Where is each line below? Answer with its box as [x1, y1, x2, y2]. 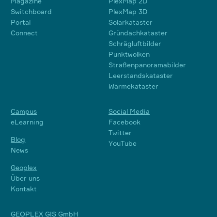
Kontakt [11, 185, 37, 193]
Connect [11, 29, 38, 37]
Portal [11, 18, 31, 27]
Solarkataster [108, 18, 153, 27]
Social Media [108, 107, 150, 116]
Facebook [108, 118, 140, 126]
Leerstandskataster [108, 71, 173, 80]
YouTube [108, 139, 137, 148]
